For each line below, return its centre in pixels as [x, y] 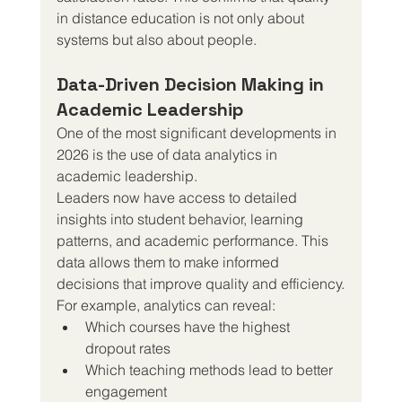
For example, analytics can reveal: [166, 305]
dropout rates [127, 348]
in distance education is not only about [182, 17]
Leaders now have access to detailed [178, 197]
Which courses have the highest [189, 326]
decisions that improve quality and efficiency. [200, 283]
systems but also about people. [156, 39]
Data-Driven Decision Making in [192, 84]
